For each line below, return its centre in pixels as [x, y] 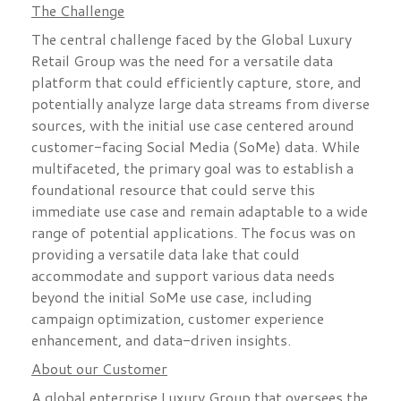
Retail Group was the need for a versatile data [182, 61]
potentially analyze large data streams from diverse [200, 104]
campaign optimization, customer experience [178, 319]
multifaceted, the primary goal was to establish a [192, 168]
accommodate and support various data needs [183, 276]
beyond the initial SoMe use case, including [171, 297]
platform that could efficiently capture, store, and [196, 82]
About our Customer [99, 369]
